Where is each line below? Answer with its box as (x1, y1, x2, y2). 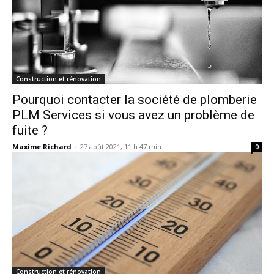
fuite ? (12, 122, 48, 138)
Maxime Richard (12, 141, 72, 151)
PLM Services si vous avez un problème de (12, 107, 254, 122)
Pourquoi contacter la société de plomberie (12, 92, 257, 107)
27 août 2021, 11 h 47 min (80, 141, 161, 151)
